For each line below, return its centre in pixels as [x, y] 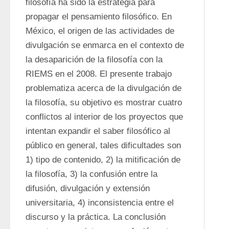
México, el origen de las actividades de [100, 31]
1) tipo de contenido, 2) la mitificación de [103, 160]
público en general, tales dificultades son [103, 145]
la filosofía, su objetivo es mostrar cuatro [104, 102]
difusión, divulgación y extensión [88, 188]
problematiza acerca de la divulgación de [104, 88]
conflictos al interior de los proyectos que [104, 117]
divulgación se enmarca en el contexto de [105, 45]
